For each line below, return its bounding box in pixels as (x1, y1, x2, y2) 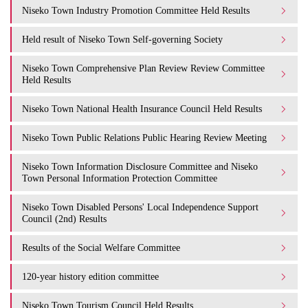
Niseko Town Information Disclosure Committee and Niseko (22, 161, 258, 172)
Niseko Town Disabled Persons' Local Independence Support (22, 201, 258, 212)
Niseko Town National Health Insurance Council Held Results (22, 103, 262, 114)
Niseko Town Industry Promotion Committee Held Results (22, 5, 250, 16)
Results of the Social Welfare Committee (22, 242, 180, 253)
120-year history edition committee (22, 271, 159, 282)
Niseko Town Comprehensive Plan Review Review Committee (22, 63, 265, 74)
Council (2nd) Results (22, 213, 107, 224)
